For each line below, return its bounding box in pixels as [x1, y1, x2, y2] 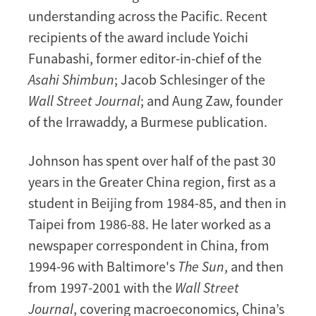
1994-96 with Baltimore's [28, 257, 178, 275]
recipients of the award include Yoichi [28, 28, 248, 46]
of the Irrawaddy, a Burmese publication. [28, 112, 267, 130]
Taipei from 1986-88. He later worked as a [28, 214, 271, 233]
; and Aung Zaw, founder [140, 91, 283, 109]
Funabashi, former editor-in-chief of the [28, 49, 262, 67]
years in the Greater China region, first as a [28, 172, 276, 190]
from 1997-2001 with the [28, 278, 175, 296]
